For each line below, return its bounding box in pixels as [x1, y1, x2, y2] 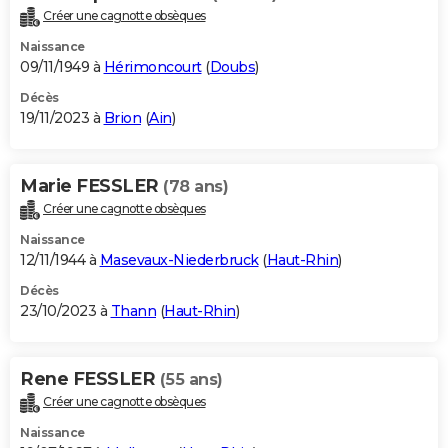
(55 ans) [159, 370, 223, 390]
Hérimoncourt [103, 58, 202, 77]
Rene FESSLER [20, 368, 160, 391]
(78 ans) [163, 177, 228, 197]
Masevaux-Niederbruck [99, 251, 259, 270]
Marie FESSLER [20, 175, 163, 198]
